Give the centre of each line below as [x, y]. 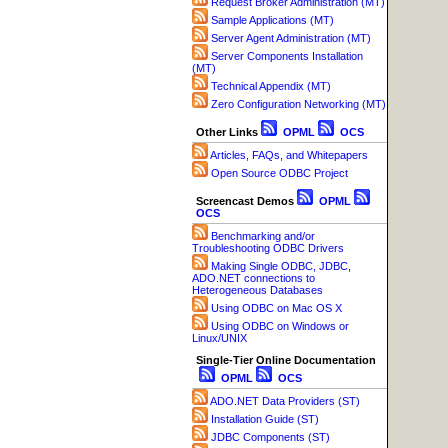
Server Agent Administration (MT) [291, 38]
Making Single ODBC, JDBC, [281, 266]
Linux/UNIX [219, 338]
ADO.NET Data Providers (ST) [285, 401]
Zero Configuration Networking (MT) [298, 104]
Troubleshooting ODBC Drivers [268, 248]
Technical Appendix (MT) [271, 86]
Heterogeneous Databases [257, 290]
